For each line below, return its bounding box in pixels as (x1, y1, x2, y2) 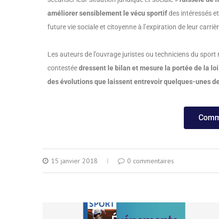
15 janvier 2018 (51, 156, 98, 165)
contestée (47, 64, 79, 72)
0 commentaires (127, 156, 174, 165)
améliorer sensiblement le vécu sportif (47, 9, 169, 17)
